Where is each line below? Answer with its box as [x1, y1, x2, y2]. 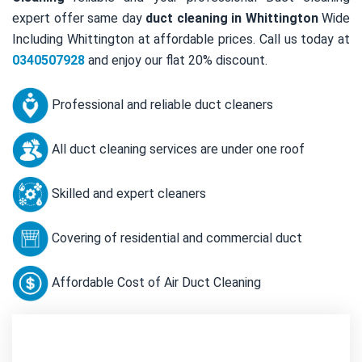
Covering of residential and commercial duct [48, 229, 302, 246]
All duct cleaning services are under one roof [48, 141, 305, 157]
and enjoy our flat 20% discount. [85, 52, 267, 68]
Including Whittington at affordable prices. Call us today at [12, 31, 350, 47]
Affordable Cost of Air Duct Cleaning [48, 274, 261, 290]
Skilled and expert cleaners [48, 185, 206, 201]
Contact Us [144, 335, 218, 352]
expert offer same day [12, 10, 145, 26]
